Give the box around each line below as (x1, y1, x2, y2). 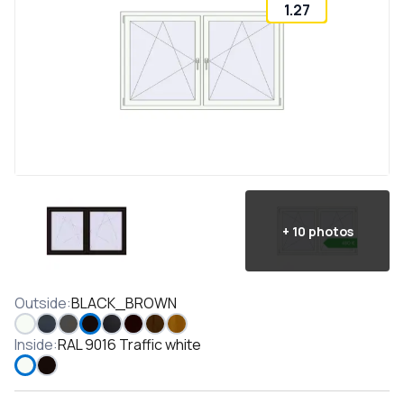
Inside (14, 335, 53, 354)
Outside (14, 293, 67, 313)
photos (308, 222, 353, 240)
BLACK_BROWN (71, 293, 177, 313)
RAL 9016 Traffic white (58, 335, 201, 354)
